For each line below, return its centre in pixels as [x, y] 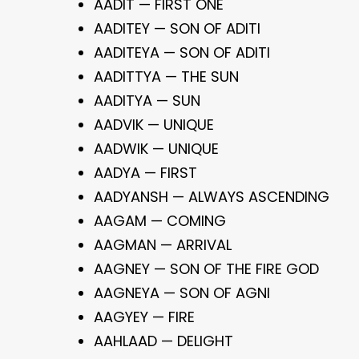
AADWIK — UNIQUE [156, 149]
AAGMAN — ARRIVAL [163, 245]
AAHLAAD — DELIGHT [163, 341]
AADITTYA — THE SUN [166, 77]
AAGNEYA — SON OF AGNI [182, 293]
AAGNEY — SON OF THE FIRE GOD [206, 269]
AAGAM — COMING [160, 221]
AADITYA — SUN [147, 101]
